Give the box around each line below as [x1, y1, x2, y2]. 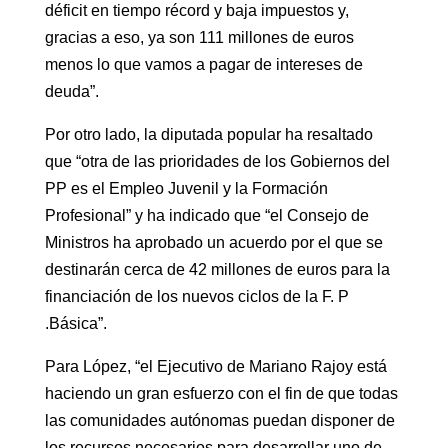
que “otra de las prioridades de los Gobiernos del [44, 152, 390, 170]
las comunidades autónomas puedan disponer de [44, 411, 395, 429]
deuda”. [44, 82, 99, 100]
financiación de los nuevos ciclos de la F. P [44, 287, 349, 305]
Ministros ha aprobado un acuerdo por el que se [44, 233, 383, 251]
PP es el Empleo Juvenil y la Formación [44, 179, 328, 197]
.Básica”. [44, 314, 107, 332]
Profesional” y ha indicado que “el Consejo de [44, 206, 369, 224]
